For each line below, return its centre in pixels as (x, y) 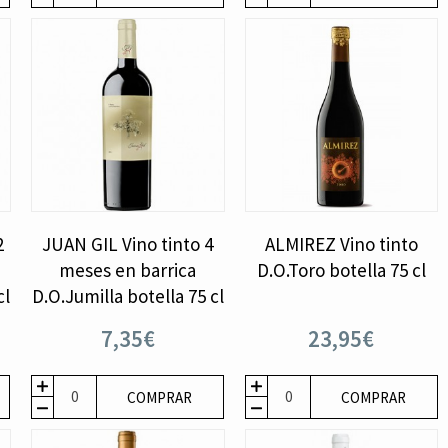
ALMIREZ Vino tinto (341, 243)
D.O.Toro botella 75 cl (341, 269)
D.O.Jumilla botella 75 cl (127, 295)
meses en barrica (128, 269)
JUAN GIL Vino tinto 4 (128, 243)
